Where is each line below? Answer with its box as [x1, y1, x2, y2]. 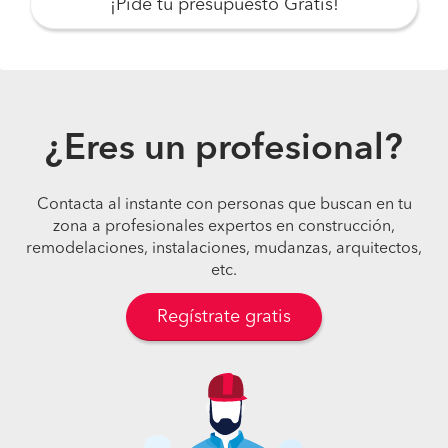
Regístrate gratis [157, 308, 291, 326]
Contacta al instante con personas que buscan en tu [36, 197, 412, 213]
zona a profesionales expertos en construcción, [53, 219, 395, 235]
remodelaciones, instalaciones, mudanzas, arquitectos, [26, 241, 422, 257]
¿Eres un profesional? [45, 132, 403, 168]
